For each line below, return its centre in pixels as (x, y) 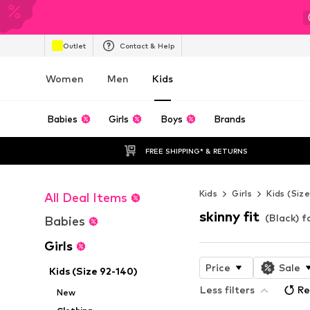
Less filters (227, 289)
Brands (230, 119)
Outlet (74, 45)
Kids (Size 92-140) (94, 271)
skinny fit (229, 216)
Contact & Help (147, 45)
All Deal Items (86, 198)
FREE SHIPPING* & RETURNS (196, 151)
